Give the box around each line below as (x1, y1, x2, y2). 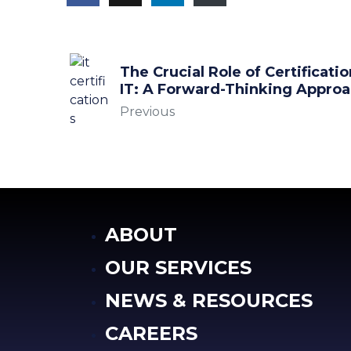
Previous (120, 104, 175, 120)
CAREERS (105, 322, 198, 346)
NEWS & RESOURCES (105, 289, 313, 313)
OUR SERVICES (105, 256, 252, 280)
